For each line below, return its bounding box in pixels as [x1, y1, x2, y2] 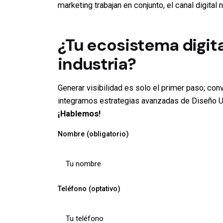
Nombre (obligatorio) [58, 130, 129, 139]
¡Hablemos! [58, 109, 101, 118]
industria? [58, 53, 136, 75]
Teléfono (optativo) [58, 184, 120, 193]
